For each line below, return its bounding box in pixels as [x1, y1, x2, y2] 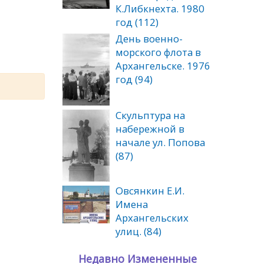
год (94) [115, 72, 153, 87]
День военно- [115, 32, 183, 46]
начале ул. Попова [115, 135, 205, 149]
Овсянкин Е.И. [115, 183, 184, 197]
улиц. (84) [115, 224, 161, 238]
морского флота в [115, 45, 201, 60]
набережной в [115, 121, 184, 136]
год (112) [115, 15, 159, 29]
